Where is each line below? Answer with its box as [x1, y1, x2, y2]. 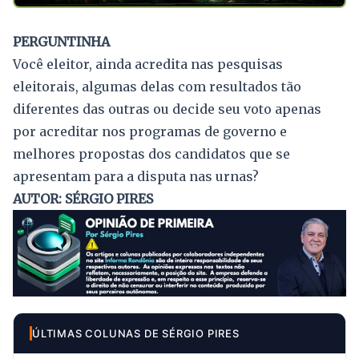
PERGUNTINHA [13, 33, 110, 50]
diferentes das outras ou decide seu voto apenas [13, 100, 321, 117]
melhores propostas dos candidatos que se [13, 145, 290, 162]
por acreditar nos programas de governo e [13, 123, 287, 139]
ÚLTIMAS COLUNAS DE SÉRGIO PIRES [32, 326, 240, 340]
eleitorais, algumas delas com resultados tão [13, 78, 301, 95]
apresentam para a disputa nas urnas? [13, 167, 259, 184]
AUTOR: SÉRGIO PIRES [13, 190, 153, 207]
